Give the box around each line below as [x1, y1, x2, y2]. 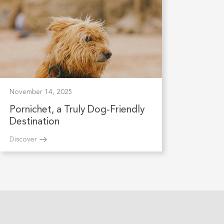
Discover [9, 136, 37, 143]
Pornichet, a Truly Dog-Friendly [9, 105, 144, 115]
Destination [9, 117, 59, 127]
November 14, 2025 [9, 88, 72, 96]
